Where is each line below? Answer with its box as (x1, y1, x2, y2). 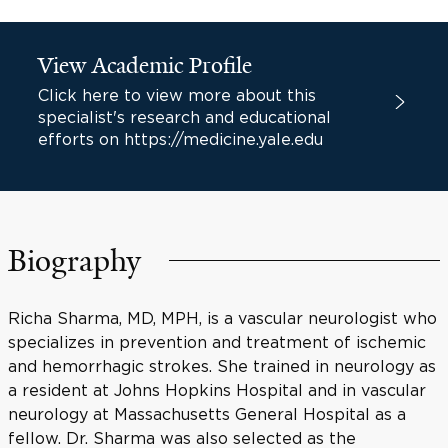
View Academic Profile (38, 51, 252, 80)
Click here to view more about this (38, 86, 316, 104)
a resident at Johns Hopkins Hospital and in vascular (8, 381, 426, 399)
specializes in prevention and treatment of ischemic (8, 333, 426, 351)
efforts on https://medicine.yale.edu (38, 130, 323, 148)
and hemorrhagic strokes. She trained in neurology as (8, 357, 436, 375)
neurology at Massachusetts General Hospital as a (8, 405, 406, 423)
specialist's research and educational (38, 108, 331, 126)
